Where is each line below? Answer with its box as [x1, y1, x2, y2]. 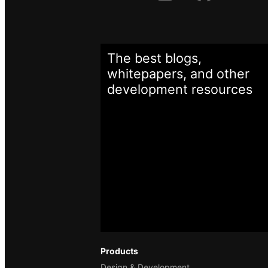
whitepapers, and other [107, 65, 249, 81]
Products [100, 245, 138, 256]
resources [188, 81, 252, 97]
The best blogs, [107, 50, 202, 66]
